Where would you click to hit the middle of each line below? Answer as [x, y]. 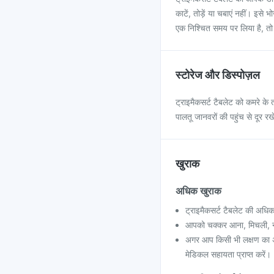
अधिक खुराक [198, 191]
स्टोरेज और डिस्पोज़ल [218, 75]
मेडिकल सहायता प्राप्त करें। [228, 254]
